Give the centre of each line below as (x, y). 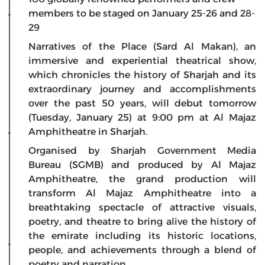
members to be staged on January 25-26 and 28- (142, 14)
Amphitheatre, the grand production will (142, 179)
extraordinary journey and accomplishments (142, 89)
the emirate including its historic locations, (142, 236)
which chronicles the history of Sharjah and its (142, 75)
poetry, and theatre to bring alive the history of (142, 222)
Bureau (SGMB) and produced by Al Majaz (142, 165)
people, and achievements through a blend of (142, 250)
